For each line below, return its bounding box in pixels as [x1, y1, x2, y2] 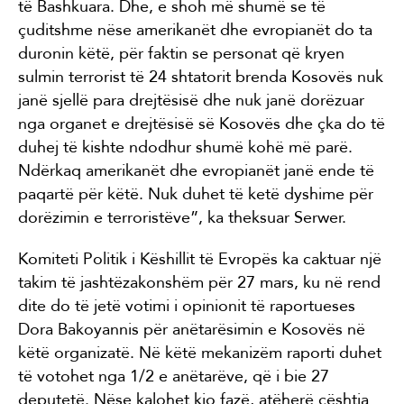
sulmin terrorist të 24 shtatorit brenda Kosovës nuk [18, 67, 383, 87]
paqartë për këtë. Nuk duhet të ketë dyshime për [18, 184, 373, 205]
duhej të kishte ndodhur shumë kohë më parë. [18, 137, 353, 158]
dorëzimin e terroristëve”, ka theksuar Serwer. [18, 207, 346, 228]
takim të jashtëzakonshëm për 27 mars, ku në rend [18, 272, 381, 293]
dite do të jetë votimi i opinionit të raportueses [18, 296, 355, 317]
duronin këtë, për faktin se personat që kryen [18, 43, 344, 64]
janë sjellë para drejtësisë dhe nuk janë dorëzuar [18, 90, 364, 111]
